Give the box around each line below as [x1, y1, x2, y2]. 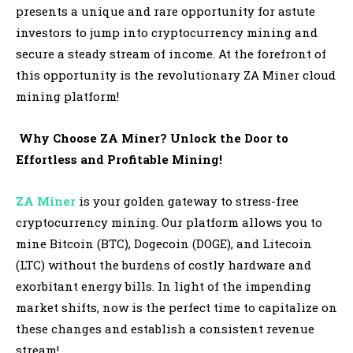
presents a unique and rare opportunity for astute [16, 3, 315, 20]
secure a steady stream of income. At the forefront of [16, 46, 326, 62]
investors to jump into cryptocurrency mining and [16, 24, 318, 41]
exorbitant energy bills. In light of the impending [16, 278, 311, 295]
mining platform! [16, 88, 119, 105]
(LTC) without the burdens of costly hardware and [16, 257, 311, 273]
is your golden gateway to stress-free [76, 193, 299, 210]
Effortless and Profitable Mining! [16, 151, 222, 168]
